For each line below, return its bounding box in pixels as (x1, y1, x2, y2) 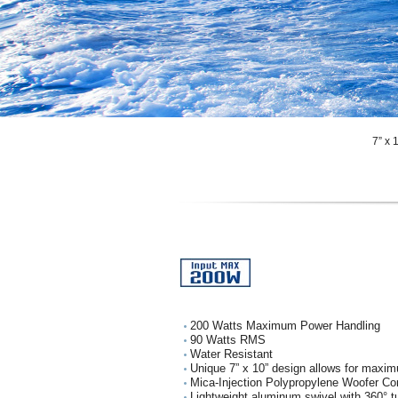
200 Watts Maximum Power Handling (190, 319, 380, 332)
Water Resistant (190, 347, 273, 361)
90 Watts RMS (190, 333, 266, 346)
